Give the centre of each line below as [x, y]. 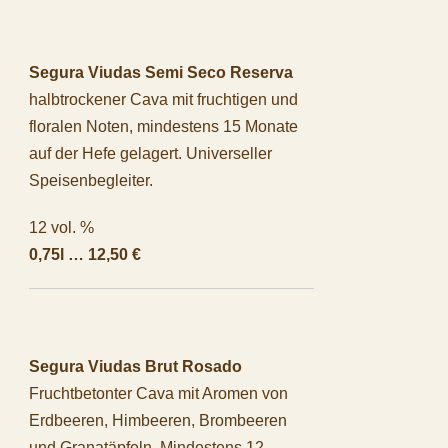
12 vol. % [61, 227]
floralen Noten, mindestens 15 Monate [163, 126]
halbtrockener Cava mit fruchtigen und [163, 99]
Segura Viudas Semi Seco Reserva [161, 72]
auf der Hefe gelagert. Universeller [150, 153]
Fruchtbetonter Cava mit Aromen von [158, 393]
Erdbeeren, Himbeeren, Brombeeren [158, 420]
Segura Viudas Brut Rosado [135, 366]
